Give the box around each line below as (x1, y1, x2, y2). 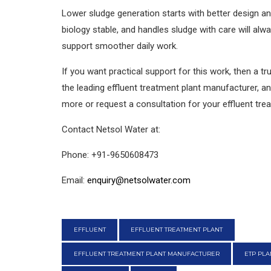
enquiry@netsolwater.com (87, 174, 191, 186)
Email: (62, 174, 87, 186)
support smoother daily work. (62, 40, 178, 51)
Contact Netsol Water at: (62, 123, 160, 135)
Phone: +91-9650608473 (62, 149, 158, 160)
